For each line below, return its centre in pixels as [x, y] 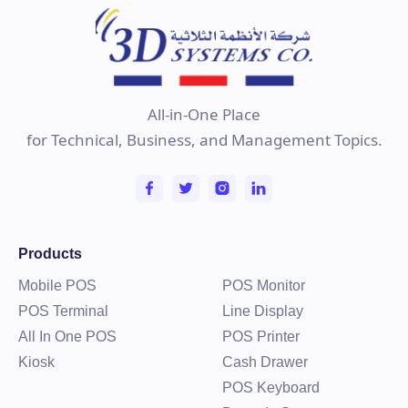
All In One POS [67, 336]
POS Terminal [63, 311]
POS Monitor [264, 285]
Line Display [263, 311]
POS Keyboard [271, 387]
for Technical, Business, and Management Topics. [204, 139]
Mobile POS [57, 285]
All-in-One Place [204, 114]
